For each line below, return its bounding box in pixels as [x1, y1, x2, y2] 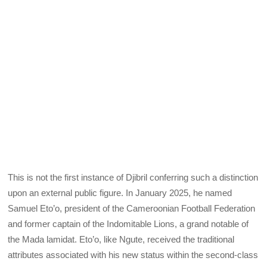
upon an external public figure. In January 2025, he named [8, 187, 232, 198]
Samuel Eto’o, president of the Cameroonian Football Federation [8, 203, 256, 213]
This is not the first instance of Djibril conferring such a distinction [8, 172, 259, 182]
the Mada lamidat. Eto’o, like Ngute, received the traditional [8, 234, 235, 244]
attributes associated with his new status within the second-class [8, 249, 259, 260]
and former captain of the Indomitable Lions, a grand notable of [8, 218, 249, 229]
